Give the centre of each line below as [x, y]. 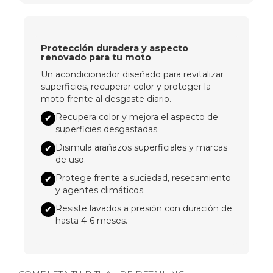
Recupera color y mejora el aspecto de [136, 117]
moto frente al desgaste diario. [106, 98]
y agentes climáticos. [100, 190]
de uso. [70, 159]
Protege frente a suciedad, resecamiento [143, 178]
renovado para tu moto [96, 57]
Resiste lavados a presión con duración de [144, 208]
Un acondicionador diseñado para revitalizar [132, 74]
